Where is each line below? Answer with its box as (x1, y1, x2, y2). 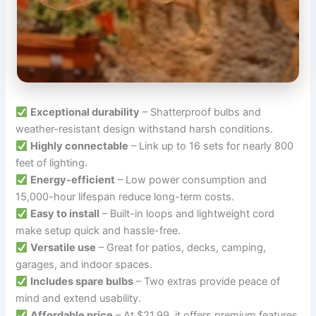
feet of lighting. (16, 157, 88, 170)
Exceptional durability (30, 106, 140, 119)
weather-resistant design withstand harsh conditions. (16, 123, 274, 136)
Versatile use (30, 241, 97, 255)
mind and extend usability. (16, 292, 142, 305)
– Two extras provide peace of (133, 275, 281, 288)
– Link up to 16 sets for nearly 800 (128, 140, 294, 153)
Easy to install (30, 207, 100, 221)
